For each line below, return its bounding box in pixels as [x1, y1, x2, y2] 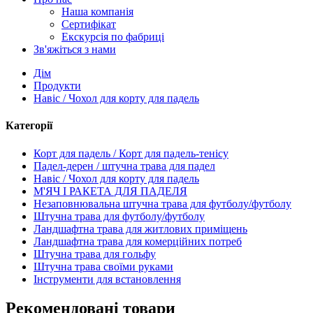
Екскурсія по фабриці [61, 31, 164, 43]
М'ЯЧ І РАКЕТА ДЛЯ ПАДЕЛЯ [34, 184, 187, 197]
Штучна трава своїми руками [34, 260, 173, 272]
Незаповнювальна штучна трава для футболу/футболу [34, 197, 291, 210]
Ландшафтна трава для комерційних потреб [34, 235, 242, 247]
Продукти [34, 80, 81, 92]
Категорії [6, 119, 52, 132]
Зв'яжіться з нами [34, 43, 116, 55]
